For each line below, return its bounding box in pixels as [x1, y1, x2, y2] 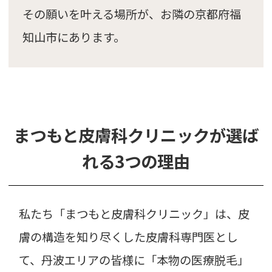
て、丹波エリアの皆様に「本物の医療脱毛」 [19, 251, 250, 268]
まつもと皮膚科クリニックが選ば [13, 123, 259, 147]
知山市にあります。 [22, 29, 125, 46]
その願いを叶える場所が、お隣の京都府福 [22, 5, 241, 23]
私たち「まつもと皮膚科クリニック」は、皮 [19, 205, 250, 222]
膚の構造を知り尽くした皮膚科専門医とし [19, 228, 239, 245]
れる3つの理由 [82, 149, 190, 173]
